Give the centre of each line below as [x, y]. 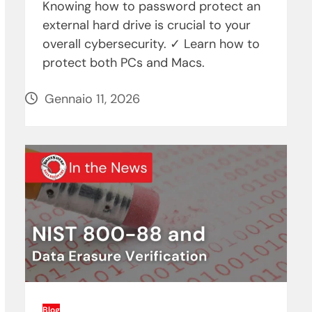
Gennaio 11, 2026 [92, 99]
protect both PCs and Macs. [123, 62]
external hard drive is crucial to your [146, 25]
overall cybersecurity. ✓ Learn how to [151, 44]
